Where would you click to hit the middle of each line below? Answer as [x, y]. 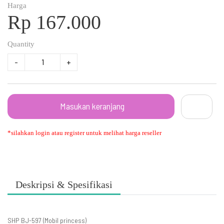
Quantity [21, 44]
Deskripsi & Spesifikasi [64, 184]
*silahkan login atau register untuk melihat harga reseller [84, 132]
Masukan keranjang [92, 106]
